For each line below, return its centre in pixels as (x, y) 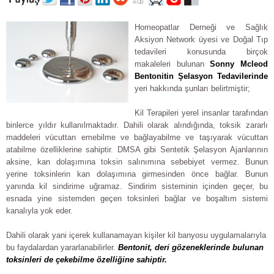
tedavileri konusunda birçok (201, 52)
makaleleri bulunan (172, 64)
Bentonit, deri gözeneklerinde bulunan (191, 247)
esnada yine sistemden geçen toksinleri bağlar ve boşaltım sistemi (137, 198)
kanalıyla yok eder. (39, 211)
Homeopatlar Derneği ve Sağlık (201, 27)
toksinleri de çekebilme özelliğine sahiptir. (87, 260)
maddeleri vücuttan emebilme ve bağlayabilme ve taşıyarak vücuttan (137, 137)
